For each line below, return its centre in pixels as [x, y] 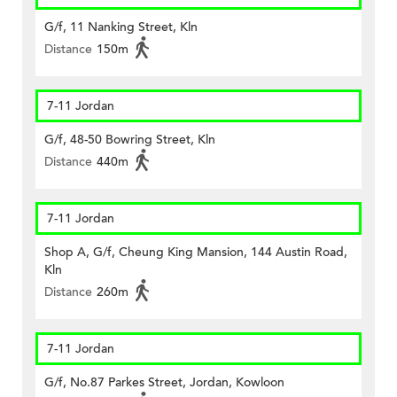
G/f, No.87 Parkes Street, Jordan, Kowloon [164, 383]
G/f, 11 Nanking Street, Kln [121, 27]
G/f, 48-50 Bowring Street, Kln [130, 140]
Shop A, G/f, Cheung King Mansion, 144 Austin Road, [196, 253]
